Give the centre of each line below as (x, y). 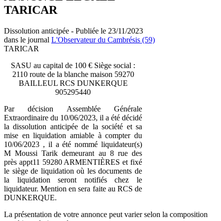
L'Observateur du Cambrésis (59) (103, 39)
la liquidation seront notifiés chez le (73, 180)
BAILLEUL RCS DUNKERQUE (73, 83)
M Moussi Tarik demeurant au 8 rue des (73, 153)
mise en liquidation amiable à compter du (73, 135)
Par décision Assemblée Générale (73, 109)
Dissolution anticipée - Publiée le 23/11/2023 (74, 31)
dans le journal (28, 39)
